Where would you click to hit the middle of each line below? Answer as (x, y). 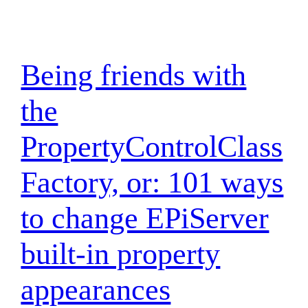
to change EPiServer (145, 218)
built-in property (121, 254)
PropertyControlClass (152, 146)
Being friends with (134, 75)
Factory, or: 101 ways (152, 182)
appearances (96, 289)
